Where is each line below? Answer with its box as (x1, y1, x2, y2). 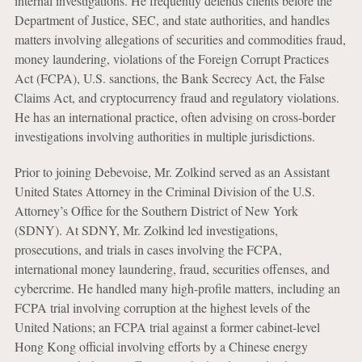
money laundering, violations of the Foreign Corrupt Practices (14, 50, 329, 68)
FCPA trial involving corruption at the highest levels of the (14, 299, 310, 317)
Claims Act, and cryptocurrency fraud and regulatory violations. (14, 89, 339, 107)
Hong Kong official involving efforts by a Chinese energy (14, 338, 308, 356)
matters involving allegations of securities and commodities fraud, (14, 31, 346, 48)
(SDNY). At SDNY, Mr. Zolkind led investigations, (14, 221, 278, 239)
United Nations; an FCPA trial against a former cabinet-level (14, 318, 320, 336)
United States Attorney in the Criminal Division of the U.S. (14, 183, 315, 200)
